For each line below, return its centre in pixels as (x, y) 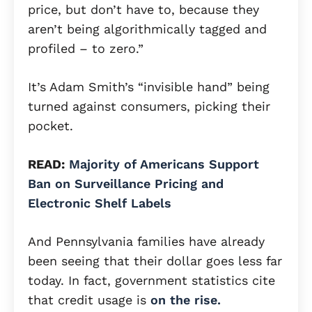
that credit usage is (89, 300)
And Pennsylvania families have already (146, 242)
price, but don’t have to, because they (143, 10)
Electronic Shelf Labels (100, 203)
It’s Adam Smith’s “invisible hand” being (149, 87)
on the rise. (186, 300)
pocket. (50, 126)
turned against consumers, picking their (149, 107)
